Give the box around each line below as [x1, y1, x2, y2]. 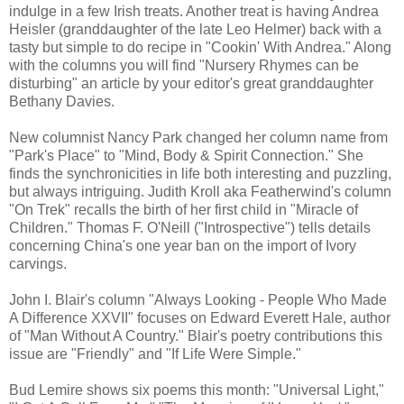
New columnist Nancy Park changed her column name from [9, 129, 388, 145]
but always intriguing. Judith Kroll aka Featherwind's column [9, 183, 391, 199]
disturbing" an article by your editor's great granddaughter [9, 75, 373, 91]
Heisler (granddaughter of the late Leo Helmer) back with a [9, 21, 381, 37]
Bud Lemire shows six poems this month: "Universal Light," [9, 381, 384, 398]
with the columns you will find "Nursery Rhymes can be [9, 57, 359, 73]
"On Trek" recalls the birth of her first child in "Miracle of [9, 201, 358, 217]
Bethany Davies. [9, 93, 115, 109]
